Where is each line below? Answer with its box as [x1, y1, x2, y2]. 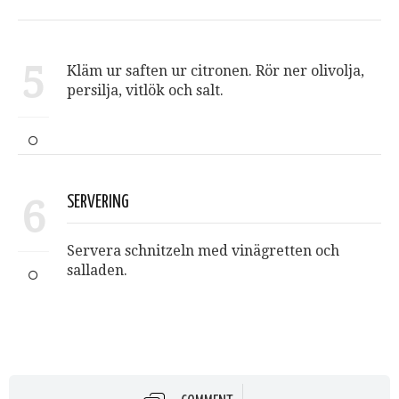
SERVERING [67, 194, 129, 212]
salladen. [67, 262, 127, 280]
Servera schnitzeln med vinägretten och [67, 242, 339, 260]
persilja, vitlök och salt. [67, 82, 224, 100]
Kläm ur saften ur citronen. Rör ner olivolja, [67, 62, 364, 80]
